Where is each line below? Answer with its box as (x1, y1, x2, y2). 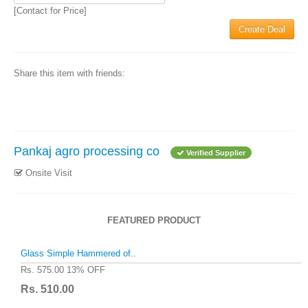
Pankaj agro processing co (14, 144, 159, 158)
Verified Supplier (184, 148, 245, 157)
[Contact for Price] (14, 5, 87, 16)
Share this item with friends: (14, 68, 125, 78)
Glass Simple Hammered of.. (21, 247, 136, 258)
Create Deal (239, 24, 285, 34)
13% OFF (64, 264, 105, 275)
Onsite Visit (23, 167, 78, 178)
